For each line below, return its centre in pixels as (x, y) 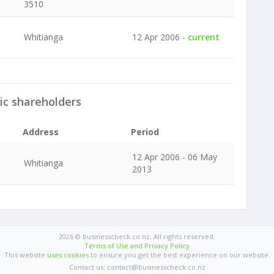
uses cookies (68, 255)
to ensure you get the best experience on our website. (179, 255)
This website (25, 255)
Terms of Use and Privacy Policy (137, 246)
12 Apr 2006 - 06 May (175, 157)
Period (145, 132)
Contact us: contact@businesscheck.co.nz (137, 267)
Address (41, 132)
